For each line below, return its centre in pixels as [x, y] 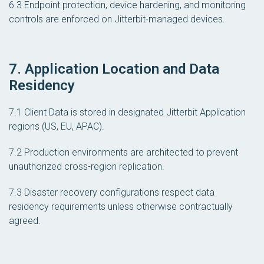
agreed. [25, 220]
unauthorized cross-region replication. [87, 166]
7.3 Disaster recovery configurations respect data [112, 192]
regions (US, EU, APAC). [57, 126]
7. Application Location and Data [114, 69]
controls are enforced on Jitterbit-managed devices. [117, 19]
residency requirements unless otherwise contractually [121, 206]
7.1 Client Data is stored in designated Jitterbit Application [127, 112]
